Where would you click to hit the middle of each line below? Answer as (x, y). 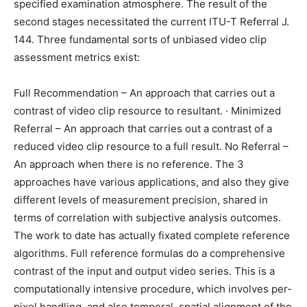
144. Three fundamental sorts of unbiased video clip (140, 40)
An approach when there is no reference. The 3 (129, 164)
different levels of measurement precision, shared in (141, 200)
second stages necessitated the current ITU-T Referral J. (151, 22)
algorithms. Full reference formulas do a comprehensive (149, 254)
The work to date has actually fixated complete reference (152, 236)
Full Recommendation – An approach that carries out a (144, 93)
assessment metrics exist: (77, 58)
